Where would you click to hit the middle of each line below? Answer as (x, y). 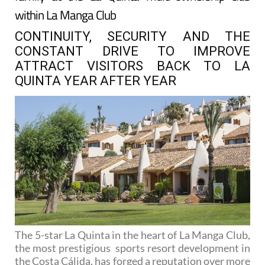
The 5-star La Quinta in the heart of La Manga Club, (132, 235)
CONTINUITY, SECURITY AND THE (132, 37)
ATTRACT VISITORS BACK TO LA (132, 66)
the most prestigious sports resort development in (132, 248)
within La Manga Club (65, 15)
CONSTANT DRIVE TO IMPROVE (132, 51)
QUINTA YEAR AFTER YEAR (96, 81)
